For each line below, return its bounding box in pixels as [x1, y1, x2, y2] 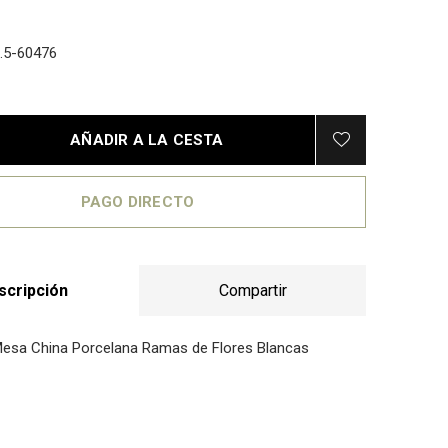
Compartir [218, 281, 287, 300]
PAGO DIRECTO [80, 193, 195, 211]
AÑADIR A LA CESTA [70, 131, 224, 149]
